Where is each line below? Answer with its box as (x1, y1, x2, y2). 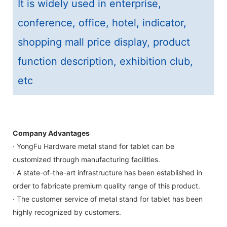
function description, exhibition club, (18, 55, 193, 67)
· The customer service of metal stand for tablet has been (13, 195, 203, 203)
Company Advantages (13, 129, 90, 137)
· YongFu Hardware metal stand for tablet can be (13, 142, 174, 150)
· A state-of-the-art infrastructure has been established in (13, 168, 202, 177)
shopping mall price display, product (18, 36, 190, 48)
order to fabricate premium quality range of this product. (13, 181, 200, 190)
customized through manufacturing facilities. (13, 155, 160, 164)
